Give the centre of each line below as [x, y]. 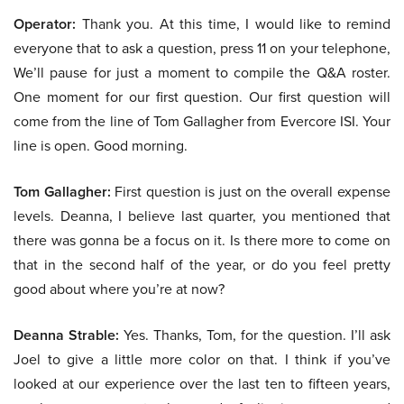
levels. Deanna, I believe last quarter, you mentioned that [202, 216]
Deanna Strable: [66, 335]
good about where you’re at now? [119, 289]
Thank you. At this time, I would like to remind [233, 24]
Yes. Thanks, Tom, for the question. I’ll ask [255, 335]
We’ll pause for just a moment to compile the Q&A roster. [202, 73]
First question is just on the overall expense [251, 192]
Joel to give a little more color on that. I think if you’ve [202, 359]
